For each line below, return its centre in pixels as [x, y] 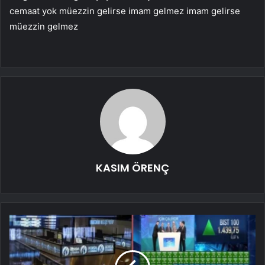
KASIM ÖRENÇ [132, 167]
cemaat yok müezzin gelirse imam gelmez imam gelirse [125, 11]
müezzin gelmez [44, 26]
